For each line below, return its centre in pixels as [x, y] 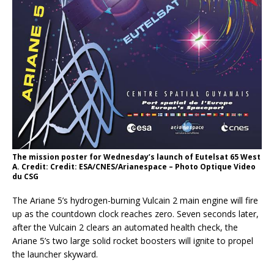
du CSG [25, 177]
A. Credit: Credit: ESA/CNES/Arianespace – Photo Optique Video [134, 167]
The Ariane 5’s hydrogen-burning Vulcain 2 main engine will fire [135, 201]
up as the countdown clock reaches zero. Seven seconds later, [135, 214]
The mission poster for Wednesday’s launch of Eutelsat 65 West [136, 157]
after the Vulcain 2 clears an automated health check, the [125, 228]
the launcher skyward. [55, 254]
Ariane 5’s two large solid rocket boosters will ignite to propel [133, 241]
